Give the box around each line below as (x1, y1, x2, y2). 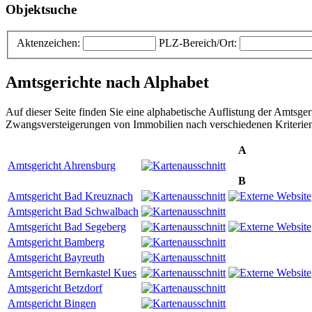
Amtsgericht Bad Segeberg (8, 220, 126, 233)
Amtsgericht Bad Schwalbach (8, 205, 139, 217)
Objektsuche (6, 2, 77, 17)
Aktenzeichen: (17, 36, 80, 49)
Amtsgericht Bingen (8, 297, 96, 309)
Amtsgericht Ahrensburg (8, 159, 116, 171)
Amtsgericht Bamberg (8, 235, 104, 248)
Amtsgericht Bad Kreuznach (8, 189, 133, 202)
